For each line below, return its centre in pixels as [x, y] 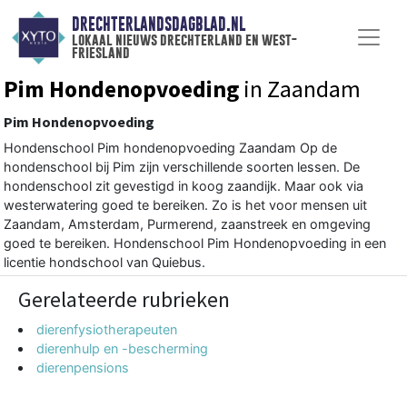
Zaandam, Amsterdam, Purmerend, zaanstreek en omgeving [187, 223]
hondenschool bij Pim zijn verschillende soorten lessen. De [182, 166]
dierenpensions [83, 367]
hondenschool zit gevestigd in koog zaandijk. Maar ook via [184, 185]
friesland [100, 53]
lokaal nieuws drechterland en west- [184, 40]
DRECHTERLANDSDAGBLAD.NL [158, 25]
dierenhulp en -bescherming [123, 348]
